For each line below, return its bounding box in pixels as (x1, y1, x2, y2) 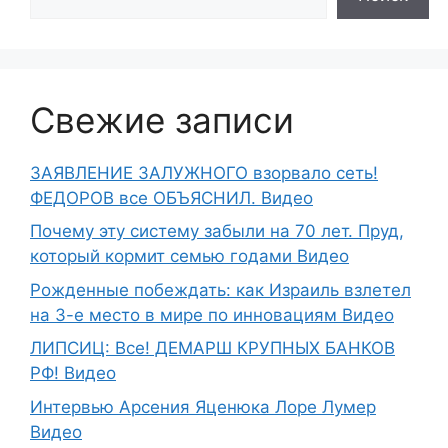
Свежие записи (30, 98, 294, 141)
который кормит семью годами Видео (30, 246, 349, 267)
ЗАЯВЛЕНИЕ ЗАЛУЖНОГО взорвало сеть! (30, 162, 378, 183)
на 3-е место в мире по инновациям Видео (30, 304, 394, 325)
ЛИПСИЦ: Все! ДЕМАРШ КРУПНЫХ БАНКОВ (30, 338, 395, 359)
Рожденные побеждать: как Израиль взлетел (30, 279, 411, 300)
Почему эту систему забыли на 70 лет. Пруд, (30, 221, 404, 242)
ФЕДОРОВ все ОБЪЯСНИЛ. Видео (30, 187, 313, 208)
